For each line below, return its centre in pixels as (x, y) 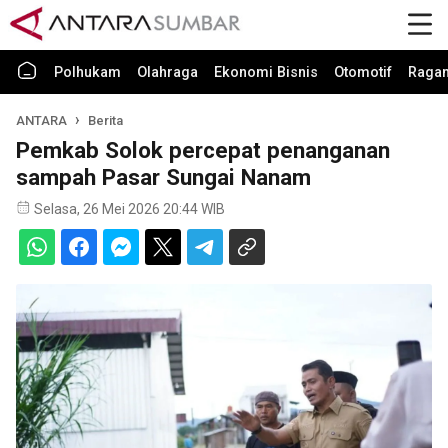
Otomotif (363, 72)
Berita (106, 120)
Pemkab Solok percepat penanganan (203, 150)
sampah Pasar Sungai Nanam (163, 177)
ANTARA (41, 120)
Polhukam (87, 72)
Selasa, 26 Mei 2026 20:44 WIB (129, 209)
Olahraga (167, 72)
